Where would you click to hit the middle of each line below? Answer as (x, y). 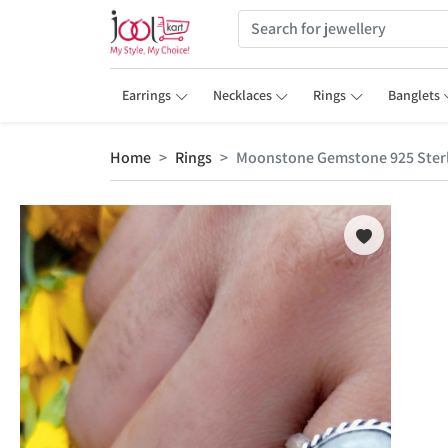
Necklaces (242, 95)
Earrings (146, 95)
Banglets (413, 95)
